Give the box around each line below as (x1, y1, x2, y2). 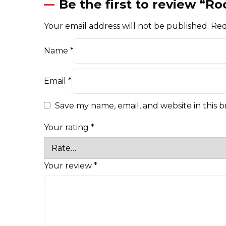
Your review (44, 160, 94, 171)
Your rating (44, 122, 91, 132)
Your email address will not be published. (44, 21, 209, 31)
